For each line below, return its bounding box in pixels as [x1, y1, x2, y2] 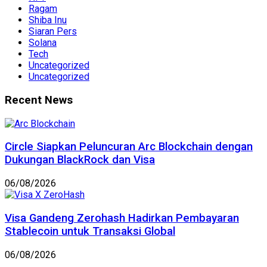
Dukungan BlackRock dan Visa [5, 153, 155, 167]
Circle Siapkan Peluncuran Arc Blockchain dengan [5, 140, 253, 154]
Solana [29, 37, 57, 49]
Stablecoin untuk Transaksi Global [5, 224, 175, 238]
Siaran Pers [29, 26, 77, 38]
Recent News [5, 94, 73, 107]
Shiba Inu [29, 14, 67, 26]
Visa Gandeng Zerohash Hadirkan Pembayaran [5, 211, 239, 225]
